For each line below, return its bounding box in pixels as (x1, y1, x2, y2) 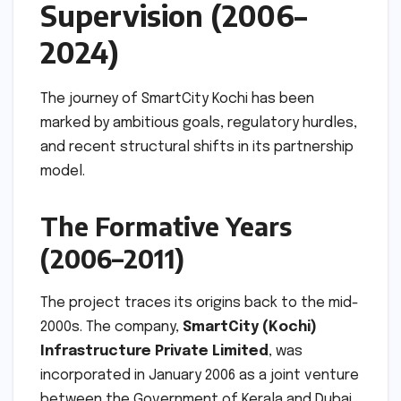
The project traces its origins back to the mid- (40, 294, 359, 311)
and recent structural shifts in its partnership (40, 139, 354, 155)
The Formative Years (40, 209, 292, 242)
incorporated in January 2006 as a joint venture (40, 367, 359, 383)
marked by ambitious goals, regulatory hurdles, (40, 115, 357, 131)
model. (40, 163, 85, 179)
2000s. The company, (40, 319, 183, 335)
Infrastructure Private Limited (40, 343, 269, 359)
